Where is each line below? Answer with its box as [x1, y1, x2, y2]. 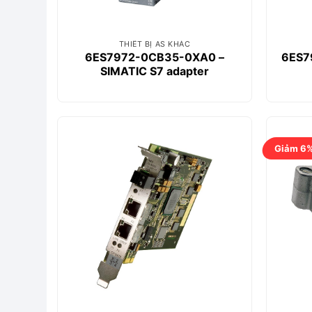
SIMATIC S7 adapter [100, 63, 209, 78]
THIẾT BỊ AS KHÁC [118, 39, 191, 49]
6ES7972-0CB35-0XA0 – [85, 49, 224, 64]
